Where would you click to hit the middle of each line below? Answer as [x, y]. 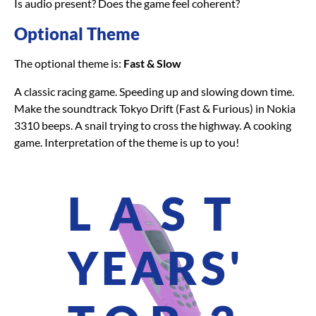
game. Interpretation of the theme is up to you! [127, 142]
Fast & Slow [152, 63]
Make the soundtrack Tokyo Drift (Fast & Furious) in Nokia [155, 108]
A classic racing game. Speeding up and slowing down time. [154, 91]
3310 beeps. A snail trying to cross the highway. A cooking [153, 125]
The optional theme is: [69, 63]
